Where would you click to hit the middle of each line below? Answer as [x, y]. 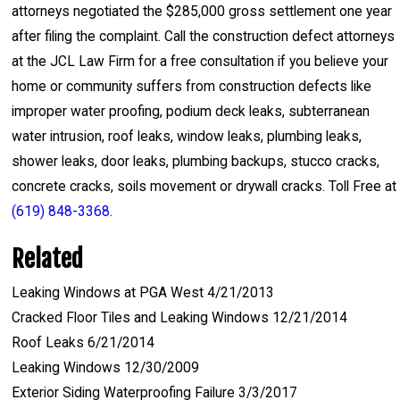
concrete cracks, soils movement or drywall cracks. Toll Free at [204, 187]
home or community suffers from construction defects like [191, 87]
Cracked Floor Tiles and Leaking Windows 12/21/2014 [179, 317]
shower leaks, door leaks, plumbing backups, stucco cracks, [195, 162]
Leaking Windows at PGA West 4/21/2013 [142, 292]
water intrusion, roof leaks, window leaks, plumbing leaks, [186, 137]
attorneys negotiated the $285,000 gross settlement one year [201, 12]
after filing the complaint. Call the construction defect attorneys [203, 37]
